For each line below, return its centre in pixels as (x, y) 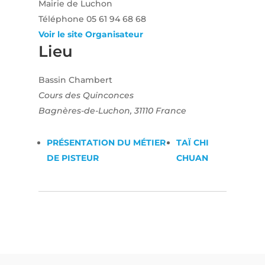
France (171, 111)
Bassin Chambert (75, 80)
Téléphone (62, 19)
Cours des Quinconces (86, 96)
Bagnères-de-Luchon (84, 111)
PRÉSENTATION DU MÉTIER (106, 143)
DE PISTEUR (72, 158)
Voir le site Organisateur (91, 35)
